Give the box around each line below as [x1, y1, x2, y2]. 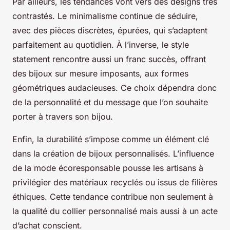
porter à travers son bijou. [12, 111, 113, 122]
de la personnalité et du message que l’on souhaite [12, 97, 208, 108]
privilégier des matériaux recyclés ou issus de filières [12, 177, 217, 188]
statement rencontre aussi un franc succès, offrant [12, 54, 206, 65]
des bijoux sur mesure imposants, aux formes [12, 68, 188, 79]
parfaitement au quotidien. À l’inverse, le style [12, 40, 189, 50]
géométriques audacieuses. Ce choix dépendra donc [12, 83, 217, 93]
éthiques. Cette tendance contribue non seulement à [12, 191, 213, 202]
